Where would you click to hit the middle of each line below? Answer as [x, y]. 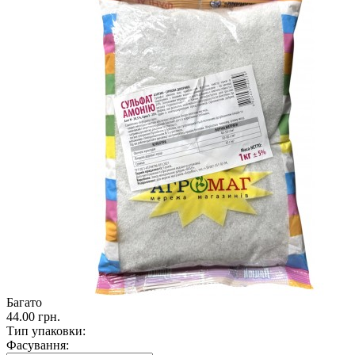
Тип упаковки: [46, 330]
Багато [24, 302]
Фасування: [38, 345]
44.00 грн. [33, 316]
